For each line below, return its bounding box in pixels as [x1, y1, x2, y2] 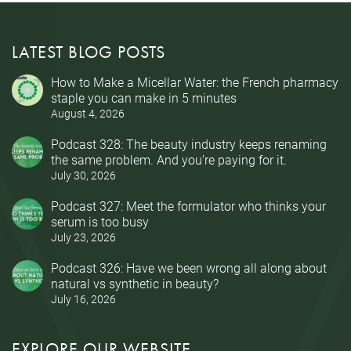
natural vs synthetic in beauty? [51, 274, 219, 291]
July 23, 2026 [51, 230, 116, 244]
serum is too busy [51, 212, 149, 230]
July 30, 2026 [51, 168, 116, 183]
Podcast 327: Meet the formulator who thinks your [51, 197, 326, 214]
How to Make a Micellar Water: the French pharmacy [51, 73, 338, 90]
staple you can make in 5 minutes [51, 89, 237, 106]
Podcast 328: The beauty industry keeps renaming [51, 135, 327, 152]
